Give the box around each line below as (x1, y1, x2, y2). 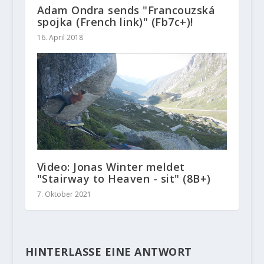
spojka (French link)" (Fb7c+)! (37, 14, 193, 29)
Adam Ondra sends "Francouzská (37, 2, 216, 17)
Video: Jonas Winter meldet (37, 160, 185, 174)
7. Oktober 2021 (37, 189, 91, 200)
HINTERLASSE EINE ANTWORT (25, 245, 192, 259)
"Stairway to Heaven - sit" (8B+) (37, 171, 211, 186)
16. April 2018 (37, 32, 83, 42)
